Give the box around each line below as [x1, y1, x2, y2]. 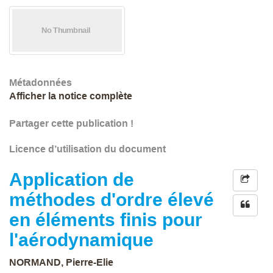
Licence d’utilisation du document [9, 144, 166, 154]
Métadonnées [9, 77, 72, 88]
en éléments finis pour [9, 210, 202, 230]
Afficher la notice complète [9, 91, 132, 101]
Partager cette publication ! [9, 118, 133, 129]
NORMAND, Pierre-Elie [9, 257, 113, 268]
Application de [9, 169, 134, 190]
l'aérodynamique [9, 230, 154, 250]
